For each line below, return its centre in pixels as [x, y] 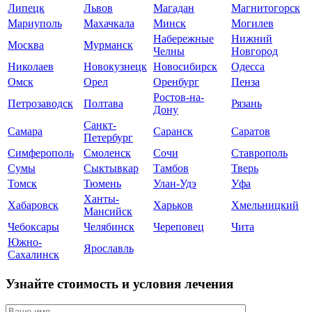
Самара [25, 131]
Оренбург [176, 82]
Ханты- [101, 199]
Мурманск [108, 45]
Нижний [252, 39]
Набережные [184, 39]
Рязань [247, 103]
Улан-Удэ [175, 184]
